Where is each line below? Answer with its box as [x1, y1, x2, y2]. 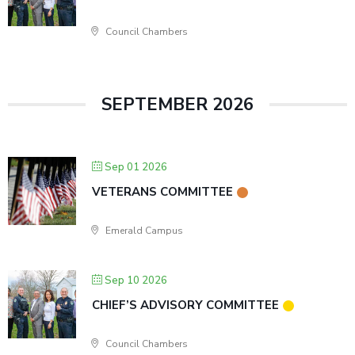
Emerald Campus [103, 224, 183, 237]
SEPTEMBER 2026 [101, 93, 254, 116]
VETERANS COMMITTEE [92, 184, 233, 200]
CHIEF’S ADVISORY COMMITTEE [92, 297, 279, 313]
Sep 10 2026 [105, 273, 167, 288]
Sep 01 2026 [105, 160, 167, 174]
